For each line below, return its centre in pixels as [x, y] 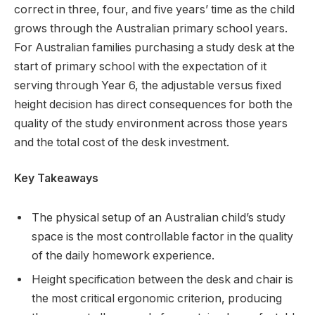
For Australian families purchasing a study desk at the [154, 47]
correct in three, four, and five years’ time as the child [154, 9]
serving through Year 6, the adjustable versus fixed [148, 85]
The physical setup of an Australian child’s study [159, 217]
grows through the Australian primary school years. [151, 28]
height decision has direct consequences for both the [153, 104]
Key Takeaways [56, 179]
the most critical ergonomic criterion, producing [157, 298]
